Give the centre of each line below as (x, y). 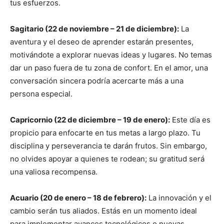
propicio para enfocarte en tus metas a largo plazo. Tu (105, 133)
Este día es (190, 120)
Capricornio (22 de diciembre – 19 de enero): (90, 120)
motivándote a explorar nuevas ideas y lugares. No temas (111, 55)
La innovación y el (179, 198)
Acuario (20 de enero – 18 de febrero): (78, 198)
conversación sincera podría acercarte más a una (97, 81)
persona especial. (41, 94)
